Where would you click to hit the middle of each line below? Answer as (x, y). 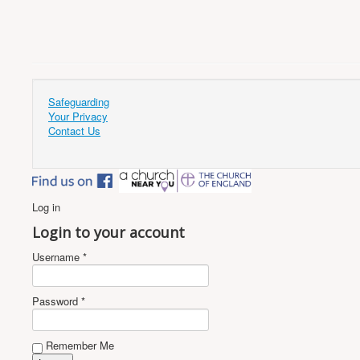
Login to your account (108, 232)
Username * (59, 256)
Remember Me (78, 345)
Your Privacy (78, 116)
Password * (59, 301)
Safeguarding (79, 102)
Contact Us (74, 131)
